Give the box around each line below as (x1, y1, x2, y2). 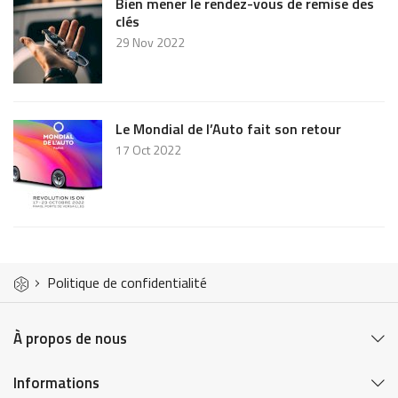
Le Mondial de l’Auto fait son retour (115, 118, 341, 139)
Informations (13, 371, 99, 394)
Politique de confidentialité (47, 272, 207, 293)
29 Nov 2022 (115, 32, 185, 52)
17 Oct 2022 (115, 139, 181, 159)
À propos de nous (13, 327, 127, 350)
